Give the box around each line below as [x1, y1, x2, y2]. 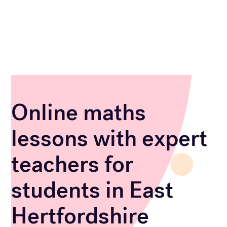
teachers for [11, 150, 134, 178]
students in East [11, 176, 174, 204]
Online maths [11, 99, 146, 127]
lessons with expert [11, 125, 208, 153]
